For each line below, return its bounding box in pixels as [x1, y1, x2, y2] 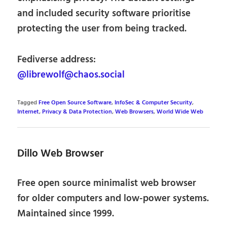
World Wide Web [157, 107, 204, 117]
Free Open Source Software [39, 98, 112, 108]
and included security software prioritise [17, 6, 191, 22]
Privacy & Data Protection [42, 107, 112, 117]
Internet [17, 107, 40, 117]
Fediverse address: [17, 52, 96, 68]
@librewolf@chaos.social [17, 67, 125, 83]
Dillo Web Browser [17, 145, 104, 163]
